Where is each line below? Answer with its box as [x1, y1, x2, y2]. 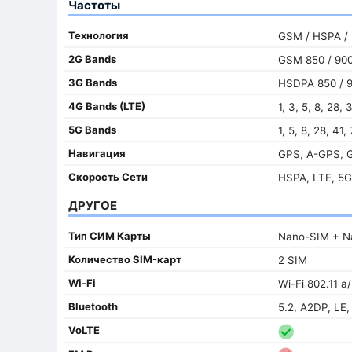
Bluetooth [68, 299, 118, 313]
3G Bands [68, 75, 117, 89]
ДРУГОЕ [68, 197, 117, 213]
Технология [68, 28, 129, 42]
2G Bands [68, 52, 116, 65]
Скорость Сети [68, 170, 148, 183]
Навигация [68, 146, 126, 159]
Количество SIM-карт [68, 252, 181, 266]
